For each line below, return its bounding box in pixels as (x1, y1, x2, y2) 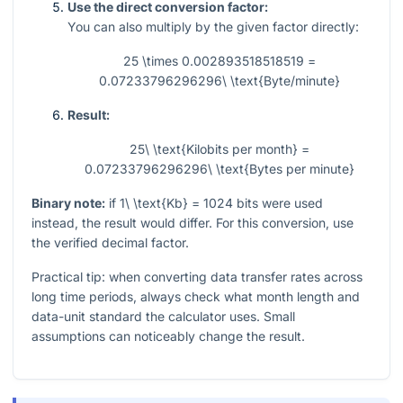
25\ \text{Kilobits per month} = (130, 141, 309, 157)
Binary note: (31, 195, 105, 211)
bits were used (233, 195, 323, 211)
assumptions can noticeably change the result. (31, 328, 305, 345)
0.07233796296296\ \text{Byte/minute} (99, 73, 340, 89)
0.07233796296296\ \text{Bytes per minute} (85, 161, 354, 177)
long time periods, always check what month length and (31, 289, 360, 305)
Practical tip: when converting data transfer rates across (31, 269, 363, 285)
